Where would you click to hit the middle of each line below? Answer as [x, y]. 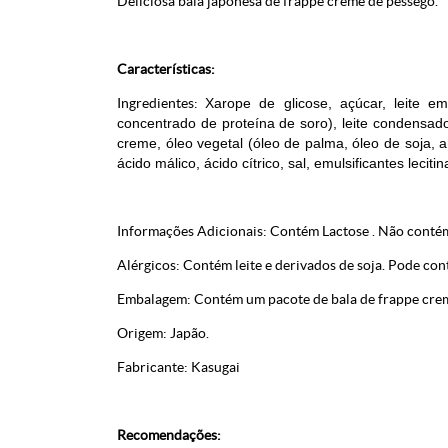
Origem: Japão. [176, 333]
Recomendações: [169, 435]
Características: [166, 69]
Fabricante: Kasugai [178, 367]
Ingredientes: [161, 103]
